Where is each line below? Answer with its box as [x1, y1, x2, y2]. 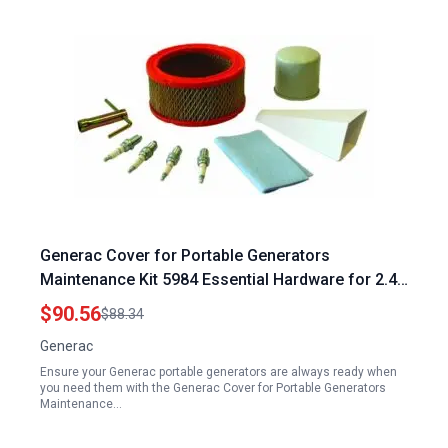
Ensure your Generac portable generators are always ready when [40, 365, 397, 379]
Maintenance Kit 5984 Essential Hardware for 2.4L [40, 270, 406, 289]
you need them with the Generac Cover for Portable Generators [40, 381, 386, 395]
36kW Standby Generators [40, 294, 230, 313]
